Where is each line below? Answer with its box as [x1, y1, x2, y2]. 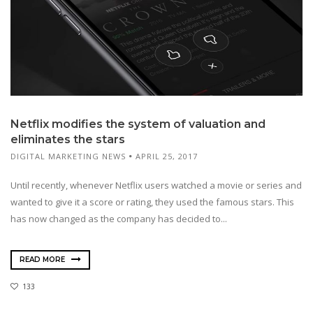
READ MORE [20, 255, 67, 265]
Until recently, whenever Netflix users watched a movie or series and [10, 178, 302, 191]
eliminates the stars [10, 132, 125, 146]
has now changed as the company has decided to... [10, 212, 227, 225]
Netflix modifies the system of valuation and [10, 117, 265, 131]
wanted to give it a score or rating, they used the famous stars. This [10, 195, 294, 208]
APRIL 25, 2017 [136, 150, 198, 161]
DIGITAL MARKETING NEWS [10, 150, 126, 161]
